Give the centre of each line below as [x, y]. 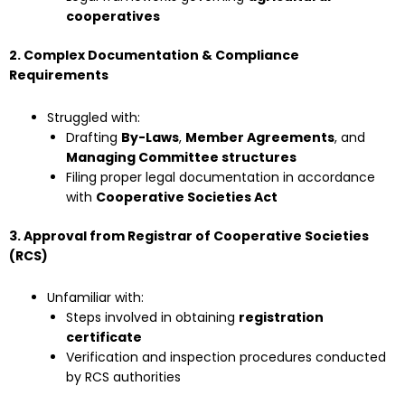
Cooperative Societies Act [187, 197]
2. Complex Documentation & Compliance [154, 56]
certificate [104, 338]
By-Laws [150, 137]
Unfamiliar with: [95, 298]
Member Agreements [260, 137]
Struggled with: [94, 117]
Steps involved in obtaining [152, 318]
